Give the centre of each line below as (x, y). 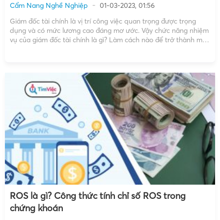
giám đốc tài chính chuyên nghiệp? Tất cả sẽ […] (85, 49)
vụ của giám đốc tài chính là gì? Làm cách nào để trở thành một (109, 40)
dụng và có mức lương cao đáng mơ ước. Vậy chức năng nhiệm (109, 30)
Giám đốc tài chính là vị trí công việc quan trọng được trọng (103, 21)
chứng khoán (36, 208)
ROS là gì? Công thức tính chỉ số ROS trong (98, 195)
